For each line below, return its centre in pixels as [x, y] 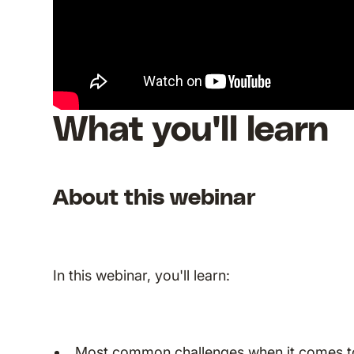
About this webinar [155, 198]
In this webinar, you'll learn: [142, 275]
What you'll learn [191, 130]
